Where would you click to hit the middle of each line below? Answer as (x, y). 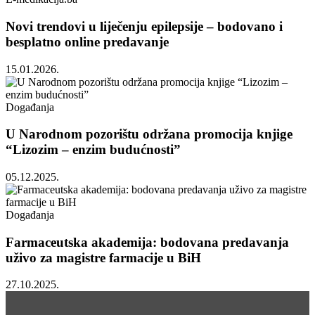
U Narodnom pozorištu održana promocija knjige (149, 134)
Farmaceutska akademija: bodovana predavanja (147, 242)
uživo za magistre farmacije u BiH (103, 257)
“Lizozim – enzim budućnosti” (93, 150)
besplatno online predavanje (87, 41)
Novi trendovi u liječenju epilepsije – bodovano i (144, 26)
